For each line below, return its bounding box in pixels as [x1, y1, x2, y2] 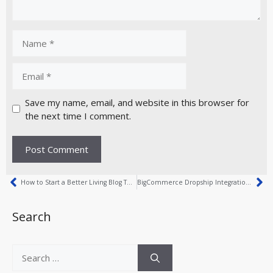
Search [12, 208, 51, 225]
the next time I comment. [24, 109, 131, 122]
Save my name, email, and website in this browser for [24, 96, 249, 108]
